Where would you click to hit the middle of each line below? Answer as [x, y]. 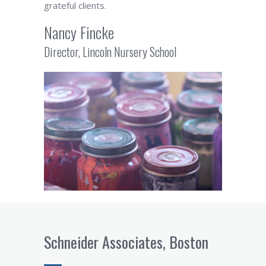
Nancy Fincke [79, 32]
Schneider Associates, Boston [126, 242]
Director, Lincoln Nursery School [110, 51]
